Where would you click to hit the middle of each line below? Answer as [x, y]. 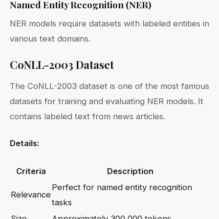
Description [130, 171]
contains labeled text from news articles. [88, 116]
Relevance [31, 194]
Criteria [31, 171]
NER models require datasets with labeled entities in [109, 23]
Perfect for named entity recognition [122, 187]
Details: [25, 143]
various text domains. [50, 38]
